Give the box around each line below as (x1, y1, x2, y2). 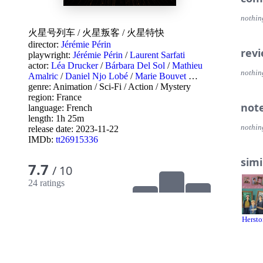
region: (28, 92, 56, 102)
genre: (28, 82, 53, 92)
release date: (28, 124, 76, 134)
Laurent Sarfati (130, 50, 185, 60)
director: (28, 39, 61, 49)
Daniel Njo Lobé (65, 71, 128, 81)
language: (28, 103, 66, 113)
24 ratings (28, 177, 65, 188)
